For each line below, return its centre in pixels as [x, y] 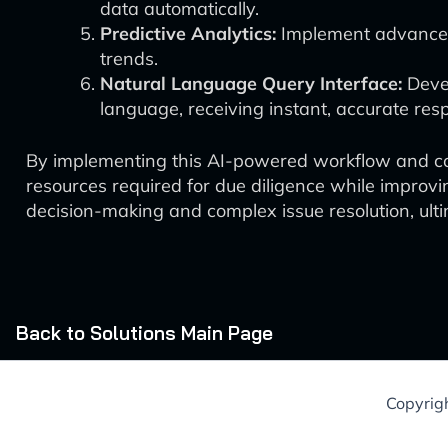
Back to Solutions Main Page [144, 333]
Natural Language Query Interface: [251, 83]
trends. [129, 58]
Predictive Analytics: [188, 33]
